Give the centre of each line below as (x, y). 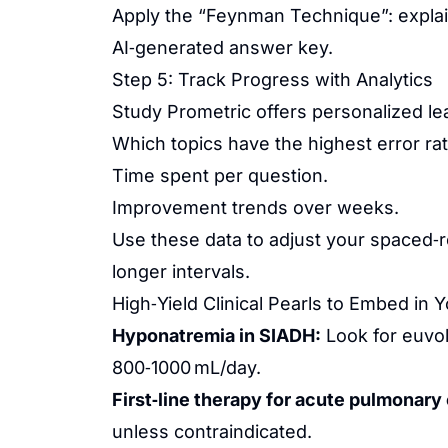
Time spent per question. (220, 175)
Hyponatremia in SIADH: (216, 335)
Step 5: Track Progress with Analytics (272, 79)
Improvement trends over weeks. (255, 207)
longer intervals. (181, 271)
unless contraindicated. (212, 431)
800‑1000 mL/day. (186, 367)
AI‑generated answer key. (222, 47)
